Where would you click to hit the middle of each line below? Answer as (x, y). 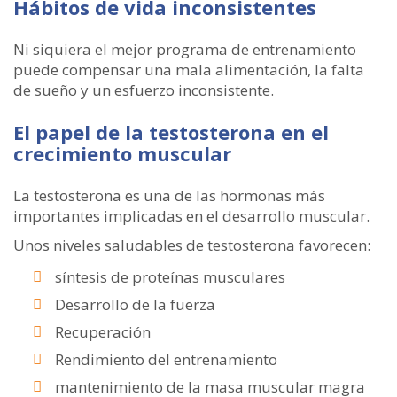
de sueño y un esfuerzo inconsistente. (144, 90)
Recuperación (103, 332)
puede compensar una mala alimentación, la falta (189, 70)
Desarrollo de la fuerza (135, 304)
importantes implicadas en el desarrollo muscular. (191, 216)
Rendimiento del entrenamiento (166, 359)
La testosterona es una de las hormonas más (169, 195)
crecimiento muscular (122, 153)
